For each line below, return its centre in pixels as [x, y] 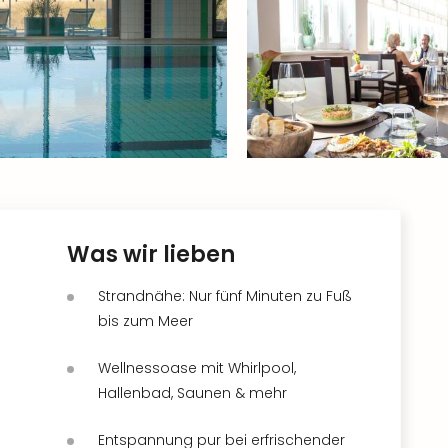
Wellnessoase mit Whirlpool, [197, 367]
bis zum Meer [145, 320]
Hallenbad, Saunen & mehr [192, 392]
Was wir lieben [151, 254]
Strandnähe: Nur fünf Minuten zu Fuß [225, 295]
